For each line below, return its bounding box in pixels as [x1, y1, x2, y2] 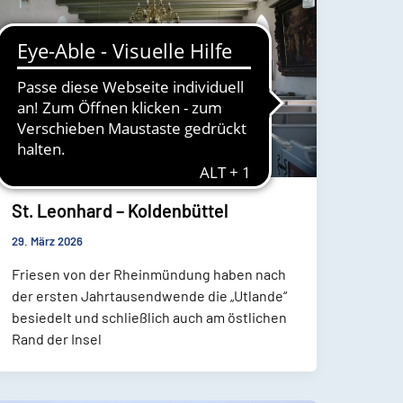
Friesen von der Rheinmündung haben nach [12, 264, 287, 282]
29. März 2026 [12, 233, 84, 248]
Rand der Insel [12, 329, 103, 347]
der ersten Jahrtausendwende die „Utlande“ [12, 286, 288, 304]
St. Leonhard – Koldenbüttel [12, 199, 229, 221]
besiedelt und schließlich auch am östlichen [12, 308, 288, 326]
